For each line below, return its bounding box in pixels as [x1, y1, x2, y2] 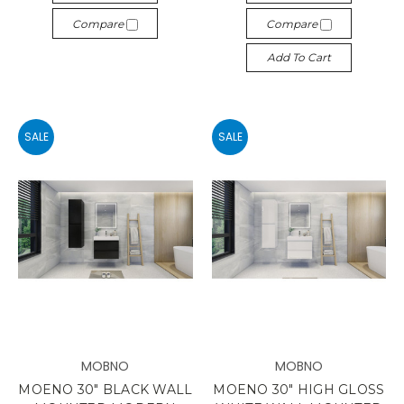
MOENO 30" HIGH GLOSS [213, 381, 385, 398]
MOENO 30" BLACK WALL [18, 381, 193, 398]
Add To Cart [266, 50, 331, 64]
